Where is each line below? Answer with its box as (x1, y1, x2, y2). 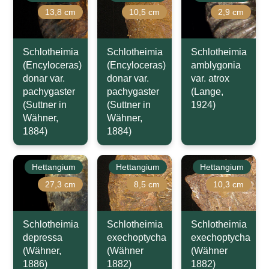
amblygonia (190, 60, 241, 71)
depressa (23, 232, 63, 243)
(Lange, (190, 86, 223, 97)
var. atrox (190, 73, 229, 84)
